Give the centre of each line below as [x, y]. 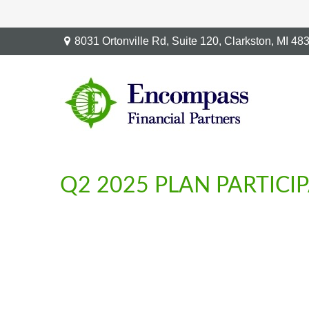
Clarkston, [249, 41]
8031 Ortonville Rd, [123, 41]
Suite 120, [196, 41]
